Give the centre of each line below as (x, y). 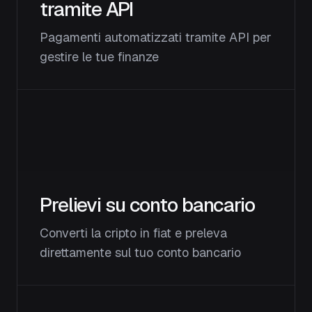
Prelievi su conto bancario (147, 205)
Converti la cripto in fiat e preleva (133, 233)
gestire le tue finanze (99, 57)
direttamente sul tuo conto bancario (140, 252)
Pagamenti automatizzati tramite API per (156, 37)
